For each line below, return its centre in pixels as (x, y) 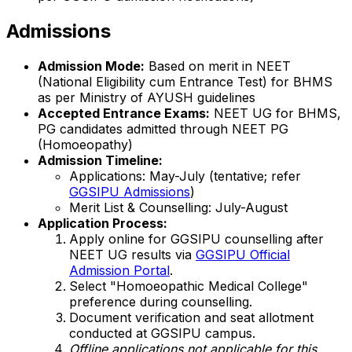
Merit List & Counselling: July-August (178, 208)
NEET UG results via (132, 255)
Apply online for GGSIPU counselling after (196, 239)
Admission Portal (119, 271)
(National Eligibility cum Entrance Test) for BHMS (185, 82)
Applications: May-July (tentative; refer (185, 176)
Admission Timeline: (100, 161)
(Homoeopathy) (85, 145)
